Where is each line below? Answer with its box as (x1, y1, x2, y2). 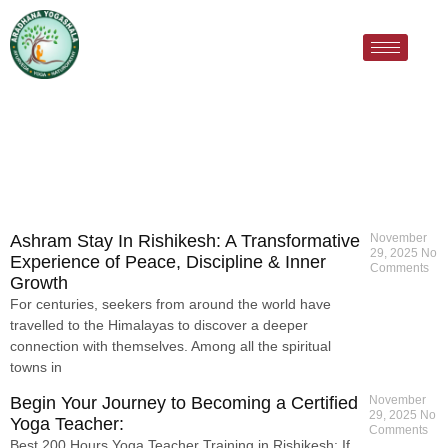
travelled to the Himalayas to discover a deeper (10, 317, 308, 334)
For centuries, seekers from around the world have (10, 296, 331, 313)
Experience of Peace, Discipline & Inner (10, 252, 326, 273)
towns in (10, 359, 62, 376)
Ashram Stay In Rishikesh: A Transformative (10, 231, 360, 252)
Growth (10, 273, 68, 294)
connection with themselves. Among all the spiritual (10, 338, 331, 355)
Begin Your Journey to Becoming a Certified (10, 392, 358, 413)
